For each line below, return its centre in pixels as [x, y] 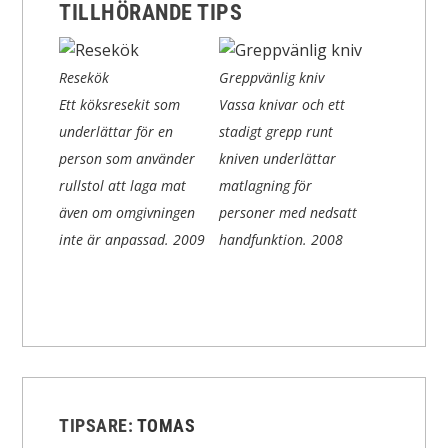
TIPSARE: [98, 425]
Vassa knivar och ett [282, 104]
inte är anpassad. [116, 239]
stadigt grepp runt [276, 131]
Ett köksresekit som [120, 104]
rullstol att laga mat [123, 185]
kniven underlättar [278, 158]
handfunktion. [265, 239]
